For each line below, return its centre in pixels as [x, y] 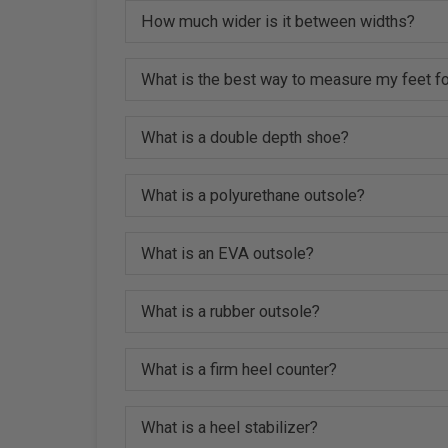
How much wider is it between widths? [278, 21]
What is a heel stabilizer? [230, 427]
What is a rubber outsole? [231, 311]
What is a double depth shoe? [245, 137]
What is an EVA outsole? [228, 253]
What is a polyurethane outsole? [253, 195]
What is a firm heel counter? [239, 369]
